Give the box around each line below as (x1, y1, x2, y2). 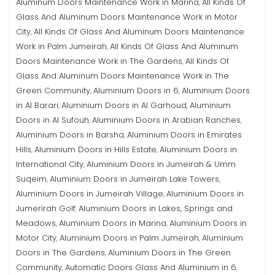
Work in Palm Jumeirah (16, 41, 107, 52)
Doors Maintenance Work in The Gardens (16, 55, 182, 67)
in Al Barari (16, 99, 58, 111)
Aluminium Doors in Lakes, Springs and (79, 203, 233, 214)
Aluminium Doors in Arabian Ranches (92, 114, 241, 126)
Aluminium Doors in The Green (108, 247, 231, 258)
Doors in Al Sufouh (16, 114, 89, 126)
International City (16, 158, 83, 170)
